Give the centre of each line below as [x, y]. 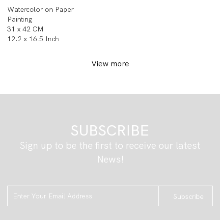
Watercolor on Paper [41, 10]
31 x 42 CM [26, 29]
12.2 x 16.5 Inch [33, 39]
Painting [20, 19]
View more [110, 64]
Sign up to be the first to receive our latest [110, 145]
